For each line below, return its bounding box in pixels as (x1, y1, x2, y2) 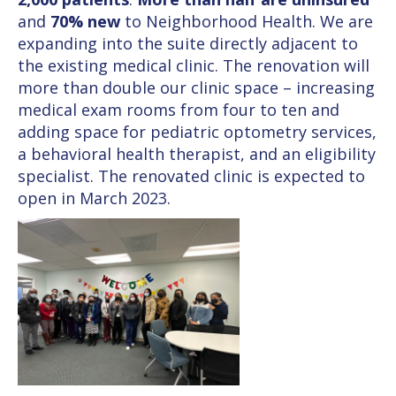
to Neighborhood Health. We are (120, 11, 373, 33)
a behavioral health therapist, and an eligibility (18, 143, 376, 165)
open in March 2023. (18, 187, 171, 209)
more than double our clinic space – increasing (18, 77, 375, 99)
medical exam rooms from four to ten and (18, 99, 339, 121)
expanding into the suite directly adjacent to (18, 33, 358, 55)
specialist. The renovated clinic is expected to (18, 165, 365, 187)
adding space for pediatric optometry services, (18, 121, 377, 143)
